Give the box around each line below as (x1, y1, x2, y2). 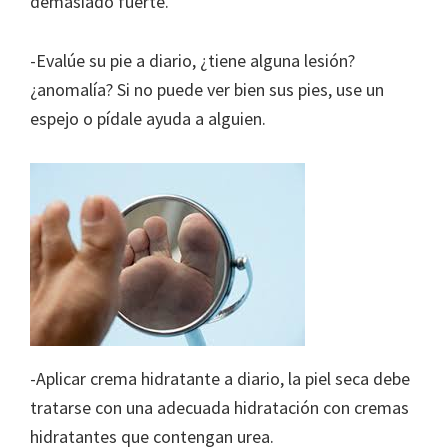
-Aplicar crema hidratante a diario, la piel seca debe (30, 367, 410, 391)
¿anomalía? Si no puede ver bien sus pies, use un (30, 78, 384, 102)
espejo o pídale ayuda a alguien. (30, 107, 266, 131)
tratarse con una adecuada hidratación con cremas (30, 396, 409, 420)
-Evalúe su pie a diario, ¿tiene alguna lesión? (30, 49, 355, 73)
